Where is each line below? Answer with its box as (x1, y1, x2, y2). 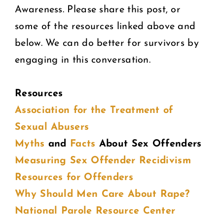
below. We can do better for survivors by (15, 38, 199, 48)
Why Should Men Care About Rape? (15, 189, 190, 199)
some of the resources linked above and (15, 21, 196, 32)
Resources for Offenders (15, 172, 133, 183)
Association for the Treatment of (15, 105, 174, 115)
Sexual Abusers (15, 122, 89, 132)
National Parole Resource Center (15, 206, 176, 216)
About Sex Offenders (95, 139, 202, 149)
